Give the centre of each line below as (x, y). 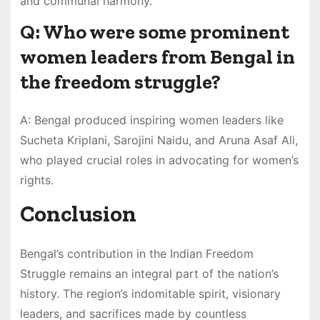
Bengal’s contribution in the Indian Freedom (136, 254)
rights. (36, 180)
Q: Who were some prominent (154, 32)
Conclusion (78, 214)
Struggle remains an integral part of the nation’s (149, 274)
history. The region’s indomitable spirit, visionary (150, 294)
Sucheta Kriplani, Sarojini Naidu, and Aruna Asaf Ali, (159, 140)
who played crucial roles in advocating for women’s (159, 160)
